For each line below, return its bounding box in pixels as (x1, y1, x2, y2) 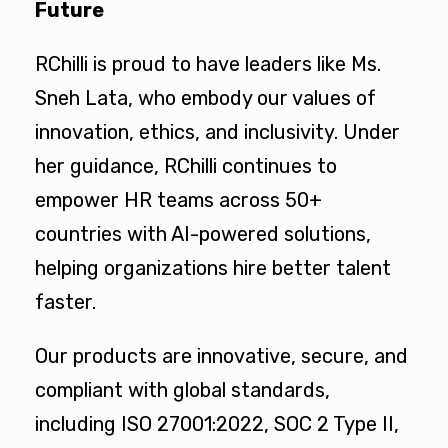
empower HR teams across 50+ (35, 188, 322, 213)
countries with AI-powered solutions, (35, 222, 371, 247)
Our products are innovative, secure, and (35, 344, 408, 369)
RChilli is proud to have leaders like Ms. (35, 52, 381, 77)
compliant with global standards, (35, 378, 330, 403)
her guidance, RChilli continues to (35, 154, 337, 179)
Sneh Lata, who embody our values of (35, 86, 376, 111)
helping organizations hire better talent (35, 256, 391, 281)
